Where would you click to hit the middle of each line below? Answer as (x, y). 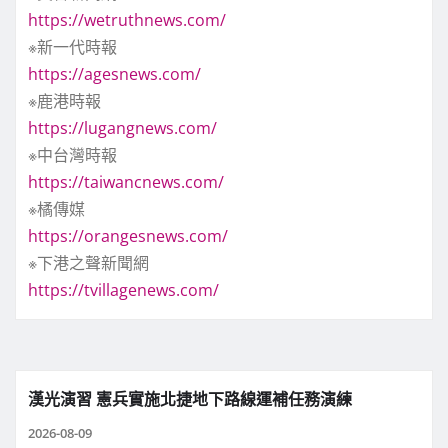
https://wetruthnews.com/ (127, 20)
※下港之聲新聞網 (88, 263)
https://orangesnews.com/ (128, 236)
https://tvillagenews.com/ (123, 290)
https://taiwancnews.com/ (126, 182)
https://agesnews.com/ (114, 74)
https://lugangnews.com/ (122, 128)
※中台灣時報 (72, 155)
